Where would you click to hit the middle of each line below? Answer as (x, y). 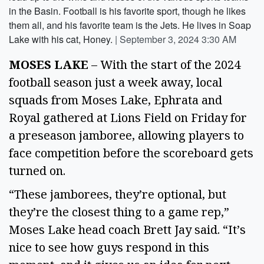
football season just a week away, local (115, 82)
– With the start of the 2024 (164, 64)
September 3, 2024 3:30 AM (178, 39)
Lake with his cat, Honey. (61, 39)
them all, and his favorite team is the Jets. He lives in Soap (130, 25)
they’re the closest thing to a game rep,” (119, 212)
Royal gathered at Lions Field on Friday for (128, 117)
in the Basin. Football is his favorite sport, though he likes (127, 11)
